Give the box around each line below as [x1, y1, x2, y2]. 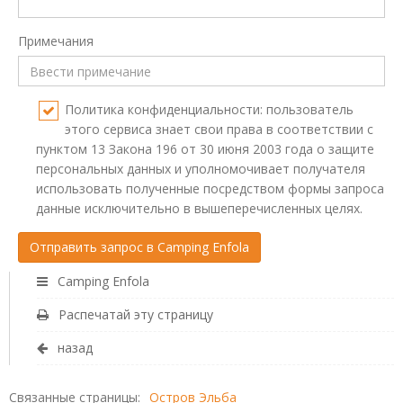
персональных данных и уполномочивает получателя [36, 160, 365, 178]
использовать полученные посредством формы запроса [36, 180, 384, 198]
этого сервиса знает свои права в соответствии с [65, 121, 373, 139]
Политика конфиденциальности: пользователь [65, 101, 354, 119]
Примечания [18, 32, 94, 50]
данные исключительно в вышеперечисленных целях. [36, 200, 363, 218]
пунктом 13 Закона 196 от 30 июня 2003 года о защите [36, 140, 374, 158]
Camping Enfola [54, 273, 149, 291]
